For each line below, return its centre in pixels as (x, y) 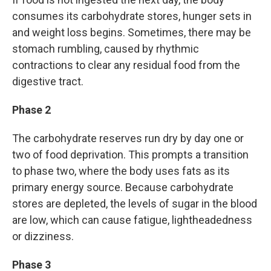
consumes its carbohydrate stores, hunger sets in (132, 16)
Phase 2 (31, 110)
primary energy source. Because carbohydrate (123, 187)
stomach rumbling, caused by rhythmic (106, 49)
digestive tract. (48, 81)
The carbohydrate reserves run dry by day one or (128, 138)
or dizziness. (43, 236)
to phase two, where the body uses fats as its (121, 171)
